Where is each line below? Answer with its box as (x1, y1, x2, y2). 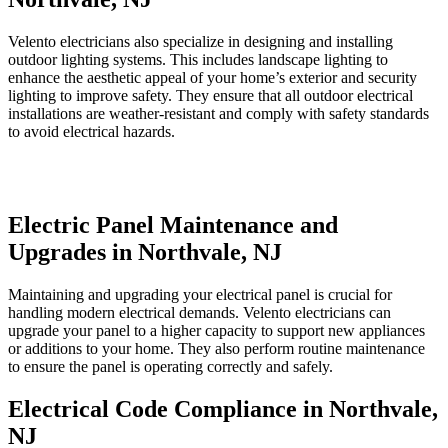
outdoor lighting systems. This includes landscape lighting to (8, 50, 388, 68)
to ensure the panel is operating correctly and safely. (8, 358, 333, 376)
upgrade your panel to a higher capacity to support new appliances (8, 322, 425, 340)
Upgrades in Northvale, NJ (8, 239, 282, 266)
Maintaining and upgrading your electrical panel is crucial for (8, 286, 392, 304)
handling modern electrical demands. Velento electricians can (8, 304, 391, 322)
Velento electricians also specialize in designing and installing (8, 32, 393, 50)
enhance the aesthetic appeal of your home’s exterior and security (8, 68, 417, 86)
